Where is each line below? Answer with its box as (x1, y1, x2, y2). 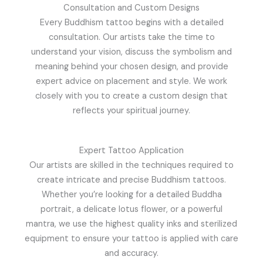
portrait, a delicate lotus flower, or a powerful (41, 204, 222, 215)
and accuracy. (104, 248, 159, 259)
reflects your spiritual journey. (73, 105, 190, 117)
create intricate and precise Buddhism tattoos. (37, 174, 226, 186)
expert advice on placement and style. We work (36, 76, 227, 87)
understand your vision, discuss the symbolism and (31, 46, 232, 58)
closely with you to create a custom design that (35, 90, 228, 102)
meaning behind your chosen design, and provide (35, 61, 228, 73)
